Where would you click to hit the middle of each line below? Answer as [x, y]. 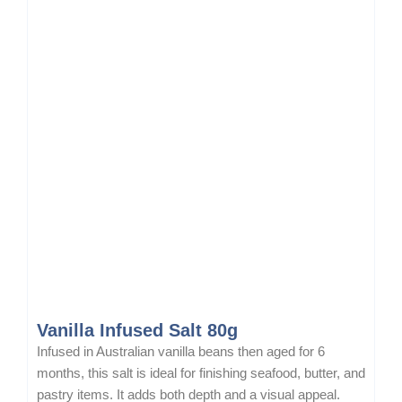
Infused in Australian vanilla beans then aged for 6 [181, 352]
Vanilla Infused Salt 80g [137, 331]
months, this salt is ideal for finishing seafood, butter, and [201, 374]
